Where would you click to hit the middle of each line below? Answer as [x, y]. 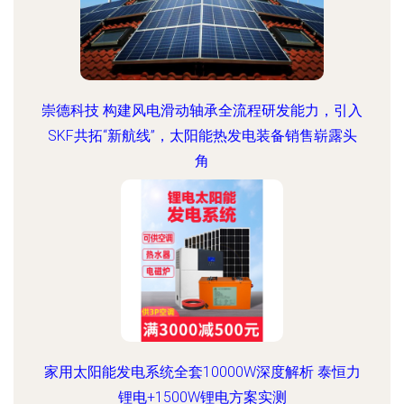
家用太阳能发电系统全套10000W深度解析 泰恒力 [202, 372]
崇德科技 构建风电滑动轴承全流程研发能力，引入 [202, 110]
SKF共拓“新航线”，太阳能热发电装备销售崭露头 [202, 136]
